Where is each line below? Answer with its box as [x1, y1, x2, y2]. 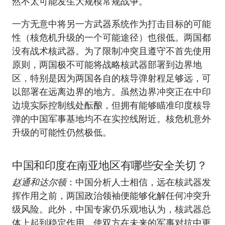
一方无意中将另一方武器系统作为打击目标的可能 [12, 18, 211, 30]
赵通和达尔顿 [12, 176, 66, 188]
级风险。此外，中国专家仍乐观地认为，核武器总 [12, 203, 211, 215]
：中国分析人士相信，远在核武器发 [66, 176, 211, 188]
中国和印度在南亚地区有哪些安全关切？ [12, 158, 207, 172]
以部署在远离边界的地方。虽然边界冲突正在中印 [12, 86, 211, 97]
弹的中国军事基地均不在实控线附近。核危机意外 [12, 113, 211, 125]
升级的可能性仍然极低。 [12, 127, 111, 138]
